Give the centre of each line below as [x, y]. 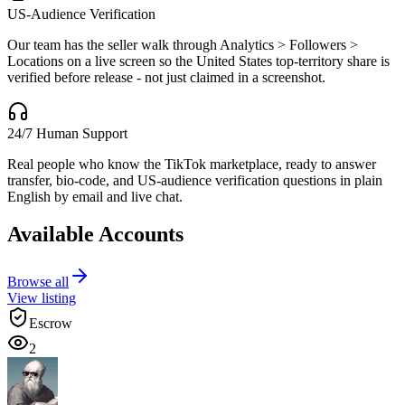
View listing [42, 298]
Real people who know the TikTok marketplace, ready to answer [192, 164]
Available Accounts [95, 235]
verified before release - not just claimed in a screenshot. [166, 77]
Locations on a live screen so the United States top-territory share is [198, 61]
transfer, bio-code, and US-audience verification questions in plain [195, 180]
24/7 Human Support [67, 133]
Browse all [38, 282]
